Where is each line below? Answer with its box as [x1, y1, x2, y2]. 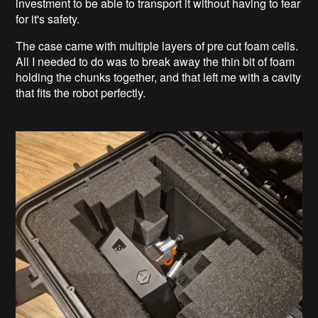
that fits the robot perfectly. [16, 84, 146, 101]
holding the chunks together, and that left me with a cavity [16, 68, 302, 85]
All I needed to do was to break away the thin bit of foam [16, 53, 295, 70]
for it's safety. [16, 10, 80, 27]
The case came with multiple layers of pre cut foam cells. [16, 37, 299, 54]
